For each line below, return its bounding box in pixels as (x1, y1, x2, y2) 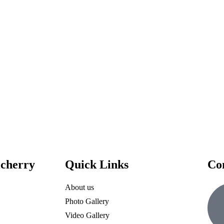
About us (65, 183, 94, 191)
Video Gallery (65, 211, 109, 219)
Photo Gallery (65, 197, 109, 205)
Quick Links (65, 158, 128, 171)
